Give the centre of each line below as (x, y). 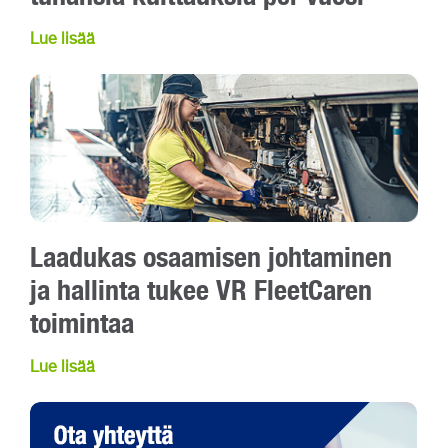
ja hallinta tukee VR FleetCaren (201, 290)
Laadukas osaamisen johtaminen (211, 257)
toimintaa (82, 323)
